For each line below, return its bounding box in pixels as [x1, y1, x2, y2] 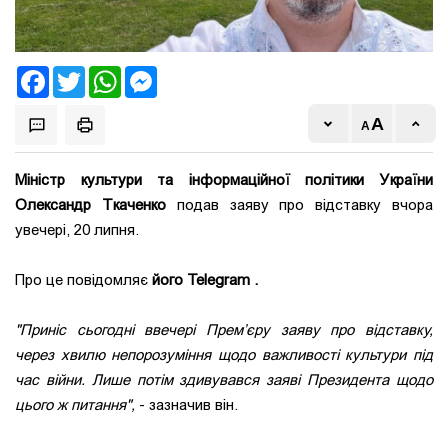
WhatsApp [121, 67, 187, 82]
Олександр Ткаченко [15, 196, 166, 215]
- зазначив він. [135, 396, 238, 415]
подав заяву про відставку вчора [165, 196, 434, 215]
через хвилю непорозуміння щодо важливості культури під [15, 346, 433, 365]
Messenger [157, 67, 223, 82]
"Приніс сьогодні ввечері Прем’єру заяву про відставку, [15, 321, 433, 340]
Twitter [85, 67, 128, 82]
